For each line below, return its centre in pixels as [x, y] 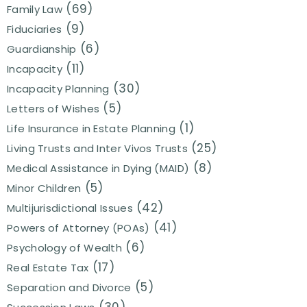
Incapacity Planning [58, 88]
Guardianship [42, 49]
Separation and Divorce [69, 287]
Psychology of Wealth [64, 247]
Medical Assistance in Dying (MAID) [98, 168]
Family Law [35, 9]
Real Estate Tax [48, 267]
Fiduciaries [35, 29]
